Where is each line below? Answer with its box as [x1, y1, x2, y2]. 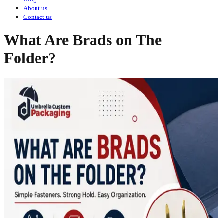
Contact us [23, 13, 52, 20]
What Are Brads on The [4, 31, 162, 49]
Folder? [4, 49, 56, 67]
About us [23, 4, 47, 12]
